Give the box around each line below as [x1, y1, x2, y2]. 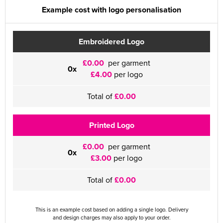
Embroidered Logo [79, 36, 144, 47]
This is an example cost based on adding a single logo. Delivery [35, 206, 188, 214]
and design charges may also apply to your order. [52, 214, 171, 222]
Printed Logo [89, 119, 134, 131]
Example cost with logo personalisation [42, 4, 181, 15]
